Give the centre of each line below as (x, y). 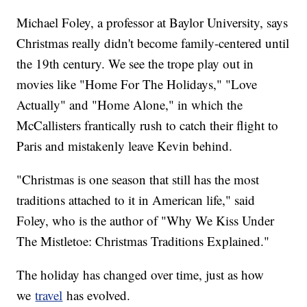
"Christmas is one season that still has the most (138, 179)
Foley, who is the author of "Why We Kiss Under (146, 220)
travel (49, 295)
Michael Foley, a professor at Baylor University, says (152, 22)
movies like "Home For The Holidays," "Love (137, 84)
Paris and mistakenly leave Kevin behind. (125, 145)
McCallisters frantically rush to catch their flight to (148, 125)
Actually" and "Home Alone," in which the (130, 104)
